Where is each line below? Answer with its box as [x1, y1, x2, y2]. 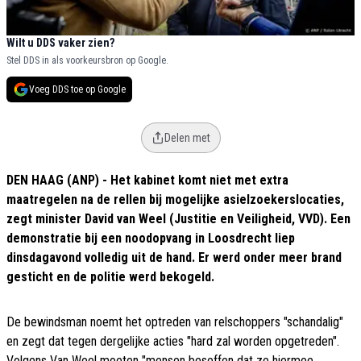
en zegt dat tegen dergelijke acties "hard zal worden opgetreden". [6, 334, 339, 350]
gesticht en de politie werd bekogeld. [6, 269, 214, 285]
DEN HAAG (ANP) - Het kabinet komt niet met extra [6, 172, 288, 189]
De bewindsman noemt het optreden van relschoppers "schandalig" [6, 314, 343, 330]
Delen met [164, 131, 210, 145]
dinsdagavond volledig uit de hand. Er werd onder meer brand [6, 250, 342, 266]
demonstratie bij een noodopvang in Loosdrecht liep [6, 230, 295, 247]
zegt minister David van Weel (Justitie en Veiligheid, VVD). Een [6, 211, 351, 227]
